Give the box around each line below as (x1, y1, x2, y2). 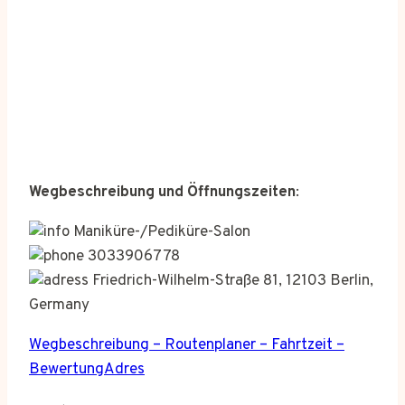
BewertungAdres (29, 360, 145, 381)
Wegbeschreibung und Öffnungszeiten (29, 183, 296, 203)
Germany (29, 296, 89, 316)
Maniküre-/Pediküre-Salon (70, 222, 250, 243)
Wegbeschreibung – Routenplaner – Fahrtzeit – (29, 335, 344, 356)
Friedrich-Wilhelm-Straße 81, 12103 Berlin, (89, 271, 373, 292)
